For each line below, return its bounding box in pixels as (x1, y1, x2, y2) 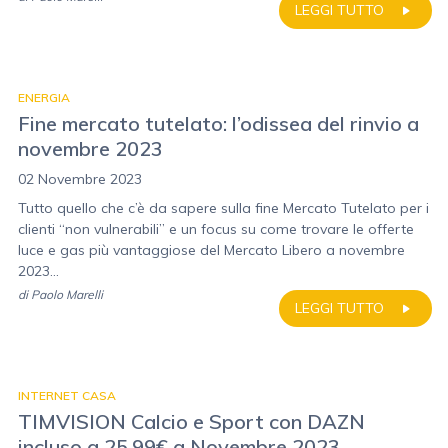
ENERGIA (18, 90, 70, 105)
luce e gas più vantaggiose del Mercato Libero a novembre (18, 241, 405, 259)
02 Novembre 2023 (18, 170, 142, 188)
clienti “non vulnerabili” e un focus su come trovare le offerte (18, 220, 414, 238)
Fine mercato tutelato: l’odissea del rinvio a (18, 111, 419, 136)
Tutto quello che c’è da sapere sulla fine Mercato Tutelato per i (18, 199, 429, 217)
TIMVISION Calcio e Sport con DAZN (18, 409, 365, 434)
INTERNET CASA (18, 388, 116, 403)
